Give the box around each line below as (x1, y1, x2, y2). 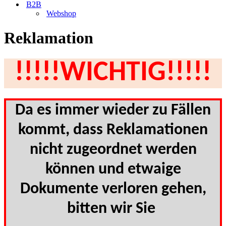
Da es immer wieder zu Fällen (15, 102, 211, 119)
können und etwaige (45, 161, 181, 178)
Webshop (46, 9, 76, 18)
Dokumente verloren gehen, (20, 181, 206, 198)
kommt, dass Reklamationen (18, 122, 208, 139)
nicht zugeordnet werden (29, 142, 197, 158)
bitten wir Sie (67, 201, 159, 217)
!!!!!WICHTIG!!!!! (15, 59, 211, 87)
